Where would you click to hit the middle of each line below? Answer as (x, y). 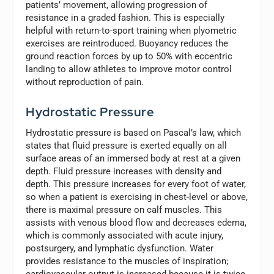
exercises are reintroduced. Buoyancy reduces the (127, 44)
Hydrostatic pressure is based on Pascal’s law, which (134, 133)
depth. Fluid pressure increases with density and (124, 172)
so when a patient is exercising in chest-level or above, (137, 197)
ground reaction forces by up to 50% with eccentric (129, 57)
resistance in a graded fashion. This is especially (125, 18)
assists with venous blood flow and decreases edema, (136, 223)
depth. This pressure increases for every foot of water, (136, 184)
